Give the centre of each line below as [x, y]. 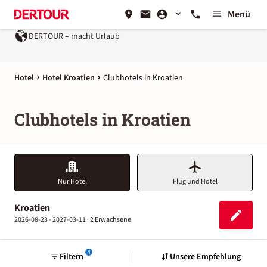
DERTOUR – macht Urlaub [74, 36]
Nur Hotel [72, 181]
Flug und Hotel [195, 181]
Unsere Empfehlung [205, 257]
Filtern [71, 257]
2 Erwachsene [111, 220]
